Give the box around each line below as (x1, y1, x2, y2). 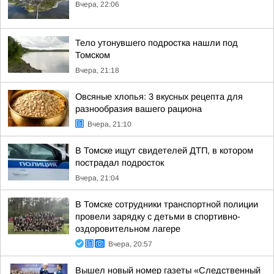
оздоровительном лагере (75, 224, 180, 234)
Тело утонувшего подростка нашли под (75, 38, 238, 48)
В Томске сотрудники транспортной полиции (75, 199, 258, 209)
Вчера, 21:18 (75, 66, 119, 75)
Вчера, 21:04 (75, 174, 119, 182)
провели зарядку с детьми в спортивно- (75, 212, 240, 221)
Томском (75, 50, 110, 60)
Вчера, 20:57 (108, 240, 152, 248)
